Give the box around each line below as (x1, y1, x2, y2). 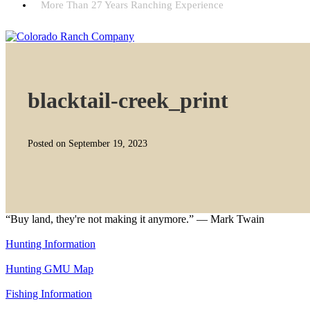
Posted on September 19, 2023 (28, 138, 147, 149)
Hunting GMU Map (6, 263, 93, 275)
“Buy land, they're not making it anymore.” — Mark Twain (6, 213, 264, 225)
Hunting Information (6, 238, 95, 250)
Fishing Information (6, 288, 92, 300)
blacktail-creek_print (28, 88, 228, 113)
